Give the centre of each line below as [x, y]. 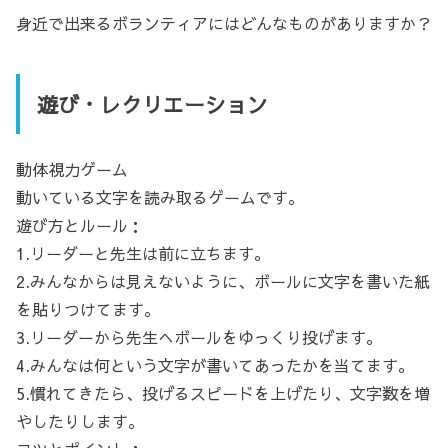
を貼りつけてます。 [88, 309]
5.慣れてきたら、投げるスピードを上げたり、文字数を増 [223, 393]
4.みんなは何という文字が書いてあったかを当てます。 [215, 365]
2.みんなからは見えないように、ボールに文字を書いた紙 [223, 281]
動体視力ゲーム [72, 169]
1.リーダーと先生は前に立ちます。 [143, 253]
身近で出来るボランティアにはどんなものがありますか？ [224, 22]
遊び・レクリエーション [152, 104]
